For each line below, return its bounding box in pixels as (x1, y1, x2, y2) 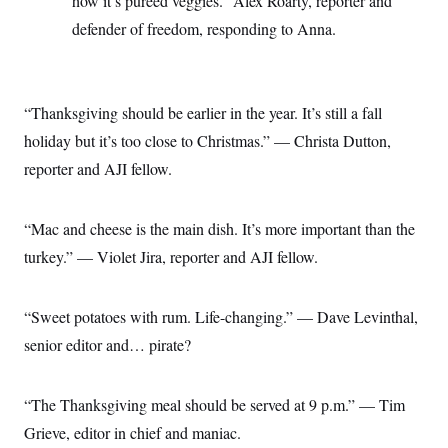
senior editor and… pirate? (24, 334, 191, 355)
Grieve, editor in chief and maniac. (24, 422, 241, 443)
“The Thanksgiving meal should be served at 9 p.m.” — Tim (24, 394, 405, 415)
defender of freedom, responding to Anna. (72, 18, 336, 39)
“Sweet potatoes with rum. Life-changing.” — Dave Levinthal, (24, 306, 418, 327)
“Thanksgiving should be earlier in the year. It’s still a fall (24, 102, 382, 123)
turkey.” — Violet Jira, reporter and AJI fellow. (24, 246, 318, 267)
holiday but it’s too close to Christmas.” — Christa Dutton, (24, 130, 391, 151)
